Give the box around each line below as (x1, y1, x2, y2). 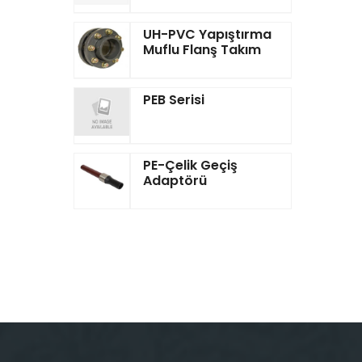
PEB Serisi (143, 90, 204, 109)
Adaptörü (143, 171, 207, 190)
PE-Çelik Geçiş (143, 156, 238, 175)
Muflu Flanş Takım (143, 40, 261, 59)
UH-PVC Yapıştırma (143, 25, 271, 44)
